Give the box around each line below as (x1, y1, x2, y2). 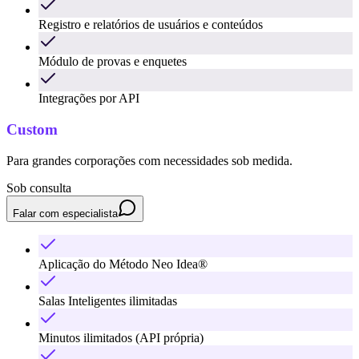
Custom (6, 120, 58, 138)
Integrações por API (38, 91, 139, 106)
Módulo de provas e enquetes (38, 54, 187, 69)
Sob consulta (6, 180, 71, 195)
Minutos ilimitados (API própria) (38, 330, 204, 345)
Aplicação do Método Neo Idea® (38, 256, 208, 271)
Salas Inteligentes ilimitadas (38, 293, 177, 308)
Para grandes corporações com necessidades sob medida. (6, 153, 292, 167)
